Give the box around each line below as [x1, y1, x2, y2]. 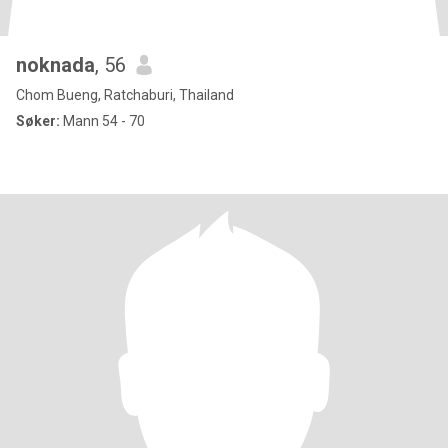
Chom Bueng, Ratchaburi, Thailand [16, 87, 234, 103]
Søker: [16, 113, 60, 129]
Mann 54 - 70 [60, 113, 145, 129]
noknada [16, 53, 95, 77]
